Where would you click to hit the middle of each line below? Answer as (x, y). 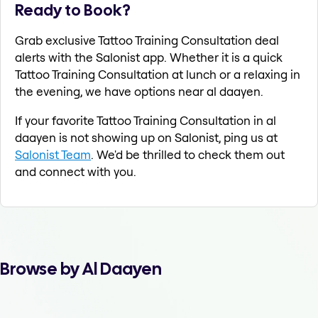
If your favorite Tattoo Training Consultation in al (146, 121)
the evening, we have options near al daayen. (139, 92)
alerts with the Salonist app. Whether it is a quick (149, 57)
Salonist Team (53, 155)
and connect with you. (76, 172)
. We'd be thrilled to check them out (188, 155)
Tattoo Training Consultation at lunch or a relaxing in (158, 75)
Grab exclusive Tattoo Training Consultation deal (147, 40)
